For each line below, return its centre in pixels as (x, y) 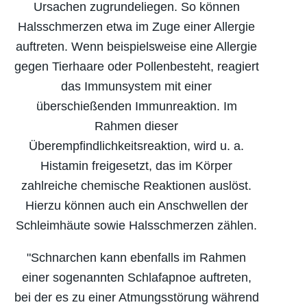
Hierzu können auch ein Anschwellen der (136, 205)
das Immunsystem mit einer (136, 86)
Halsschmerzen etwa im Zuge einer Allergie (136, 26)
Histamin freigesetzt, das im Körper (136, 165)
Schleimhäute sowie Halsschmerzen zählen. (136, 225)
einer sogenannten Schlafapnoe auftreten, (136, 277)
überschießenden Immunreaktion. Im (136, 106)
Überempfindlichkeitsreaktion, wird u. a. (136, 146)
